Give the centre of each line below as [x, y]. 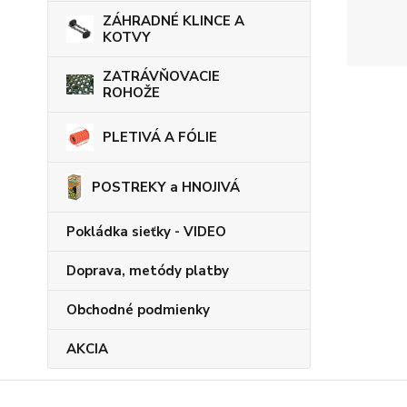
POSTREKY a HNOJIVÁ [165, 187]
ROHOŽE [131, 93]
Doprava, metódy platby [148, 271]
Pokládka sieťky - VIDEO [146, 232]
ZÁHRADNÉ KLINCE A [174, 21]
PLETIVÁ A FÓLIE [160, 137]
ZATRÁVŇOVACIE [161, 76]
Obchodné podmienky [138, 310]
